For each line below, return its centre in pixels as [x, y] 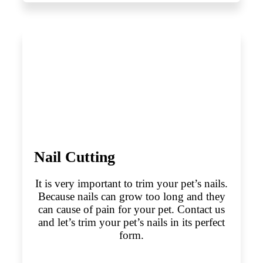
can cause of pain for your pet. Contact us [131, 210]
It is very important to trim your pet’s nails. [131, 184]
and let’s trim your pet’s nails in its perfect [131, 222]
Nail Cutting [74, 157]
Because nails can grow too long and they [131, 197]
